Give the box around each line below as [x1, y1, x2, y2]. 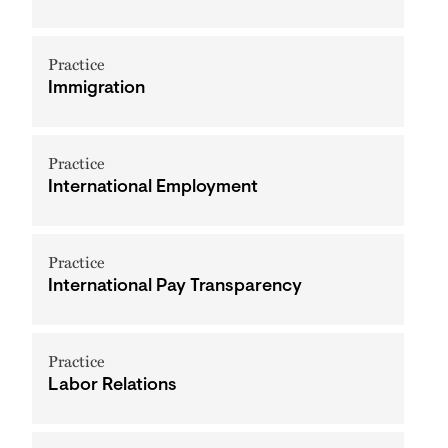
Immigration [48, 80, 145, 98]
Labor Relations [48, 377, 177, 395]
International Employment [48, 179, 258, 197]
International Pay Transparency [48, 278, 302, 296]
